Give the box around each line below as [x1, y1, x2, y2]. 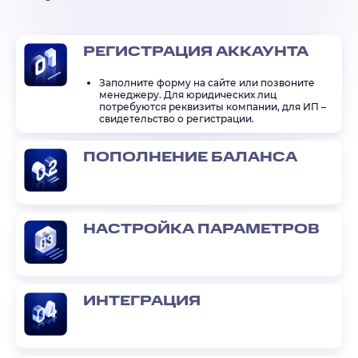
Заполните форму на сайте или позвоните [99, 77, 315, 89]
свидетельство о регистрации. [99, 113, 254, 125]
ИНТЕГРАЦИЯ [83, 290, 201, 311]
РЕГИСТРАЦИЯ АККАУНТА [83, 42, 308, 62]
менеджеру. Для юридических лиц [99, 89, 276, 101]
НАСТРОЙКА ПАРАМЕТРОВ [83, 219, 320, 240]
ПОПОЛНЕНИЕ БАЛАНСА [83, 147, 297, 168]
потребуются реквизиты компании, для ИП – [99, 101, 326, 113]
